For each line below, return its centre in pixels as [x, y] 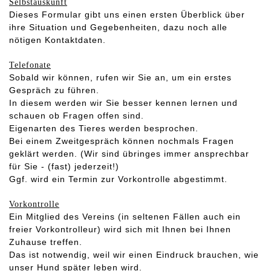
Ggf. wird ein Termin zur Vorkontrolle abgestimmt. [118, 179]
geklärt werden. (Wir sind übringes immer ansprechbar [129, 154]
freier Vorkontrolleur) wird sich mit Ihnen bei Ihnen [120, 230]
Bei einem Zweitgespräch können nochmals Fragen [122, 141]
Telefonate [30, 65]
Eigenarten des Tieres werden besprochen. [104, 129]
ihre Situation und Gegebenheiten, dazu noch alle [118, 28]
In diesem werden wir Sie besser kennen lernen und [123, 103]
